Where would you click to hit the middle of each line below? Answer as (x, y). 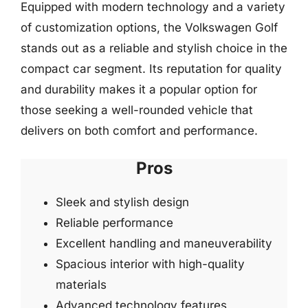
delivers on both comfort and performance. (139, 131)
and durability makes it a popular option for (139, 89)
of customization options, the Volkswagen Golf (149, 27)
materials (81, 284)
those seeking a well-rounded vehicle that (137, 110)
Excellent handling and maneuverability (164, 243)
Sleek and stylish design (122, 202)
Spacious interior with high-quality (150, 264)
